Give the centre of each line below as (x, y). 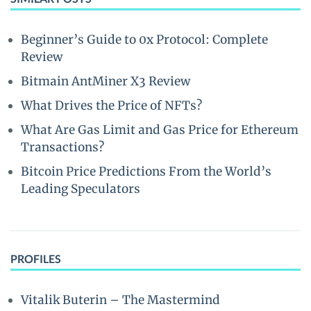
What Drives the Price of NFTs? (111, 106)
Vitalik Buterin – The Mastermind (120, 300)
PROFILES (36, 259)
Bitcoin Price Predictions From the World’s (146, 171)
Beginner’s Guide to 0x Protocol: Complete (144, 40)
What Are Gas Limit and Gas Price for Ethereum (160, 130)
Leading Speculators (81, 189)
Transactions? (62, 147)
